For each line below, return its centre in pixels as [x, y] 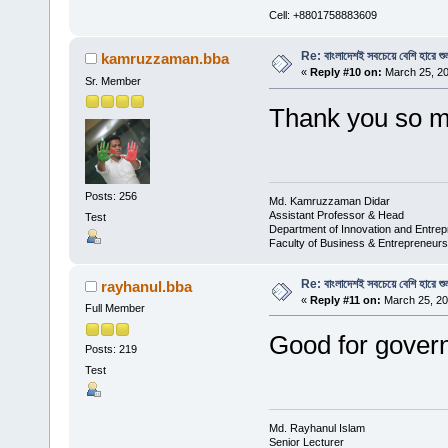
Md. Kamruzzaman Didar [329, 200]
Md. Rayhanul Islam [316, 427]
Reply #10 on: [345, 72]
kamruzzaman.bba [165, 59]
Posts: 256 [110, 195]
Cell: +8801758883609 [322, 15]
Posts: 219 [110, 348]
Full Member [114, 308]
